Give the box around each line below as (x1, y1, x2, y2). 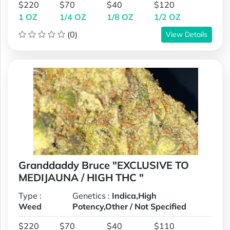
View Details (166, 29, 207, 39)
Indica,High (112, 190, 157, 201)
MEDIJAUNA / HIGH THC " (18, 170, 144, 184)
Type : (18, 190, 42, 201)
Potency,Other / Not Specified (72, 201, 187, 212)
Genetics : (72, 190, 112, 201)
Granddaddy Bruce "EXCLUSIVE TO (18, 158, 189, 171)
